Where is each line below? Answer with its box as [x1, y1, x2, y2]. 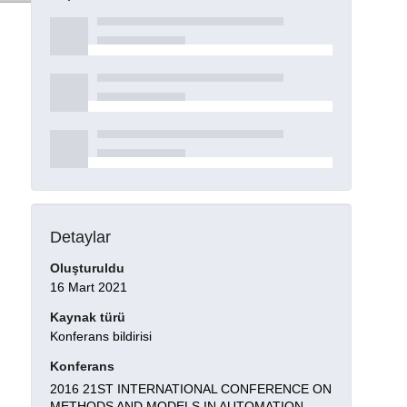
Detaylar [49, 227, 111, 246]
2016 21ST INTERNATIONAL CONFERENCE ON [49, 382, 332, 397]
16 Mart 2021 [49, 280, 127, 295]
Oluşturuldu [49, 261, 124, 276]
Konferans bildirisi [49, 329, 152, 344]
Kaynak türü [49, 310, 125, 325]
